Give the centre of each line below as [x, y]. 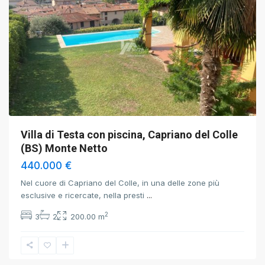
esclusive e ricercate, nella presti [84, 195]
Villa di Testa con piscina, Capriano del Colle [129, 135]
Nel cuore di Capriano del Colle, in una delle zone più [120, 183]
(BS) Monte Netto [64, 148]
